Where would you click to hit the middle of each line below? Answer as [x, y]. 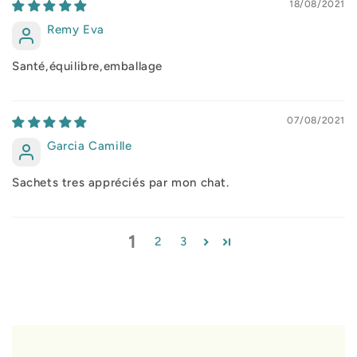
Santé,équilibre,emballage [87, 66]
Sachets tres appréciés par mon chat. [121, 182]
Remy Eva [76, 29]
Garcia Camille [90, 145]
